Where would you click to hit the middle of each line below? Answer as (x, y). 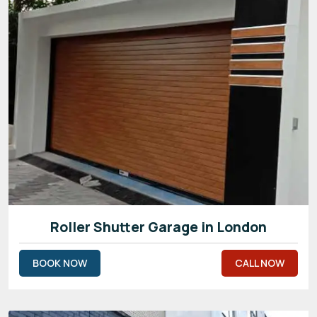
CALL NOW (260, 263)
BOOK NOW (60, 263)
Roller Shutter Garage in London (158, 227)
